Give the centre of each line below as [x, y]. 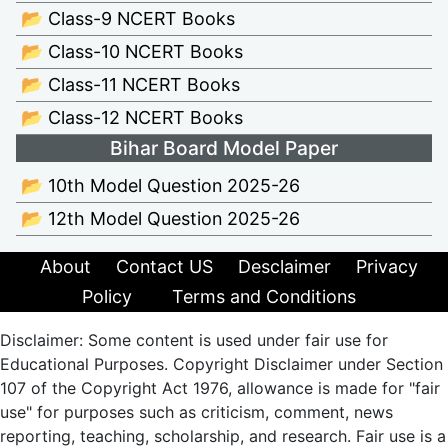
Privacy [387, 267]
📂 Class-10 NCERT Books [132, 52]
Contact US [164, 267]
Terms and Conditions [264, 297]
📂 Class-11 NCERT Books [130, 85]
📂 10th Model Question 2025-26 [160, 186]
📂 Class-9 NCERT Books [128, 19]
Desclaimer [284, 267]
